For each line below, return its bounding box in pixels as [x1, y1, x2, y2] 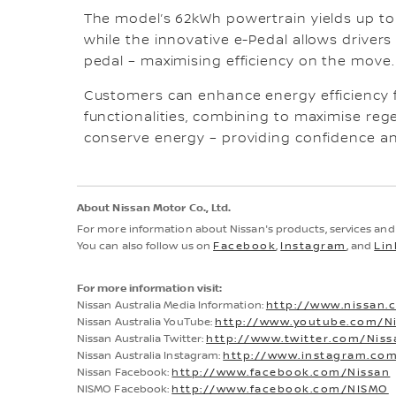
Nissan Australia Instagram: [77, 349, 224, 363]
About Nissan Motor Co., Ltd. [77, 202, 232, 216]
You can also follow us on [77, 240, 214, 254]
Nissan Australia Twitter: [77, 332, 207, 346]
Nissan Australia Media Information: [77, 299, 266, 313]
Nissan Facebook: [77, 366, 172, 380]
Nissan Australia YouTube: [77, 316, 216, 330]
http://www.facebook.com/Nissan [171, 366, 391, 380]
